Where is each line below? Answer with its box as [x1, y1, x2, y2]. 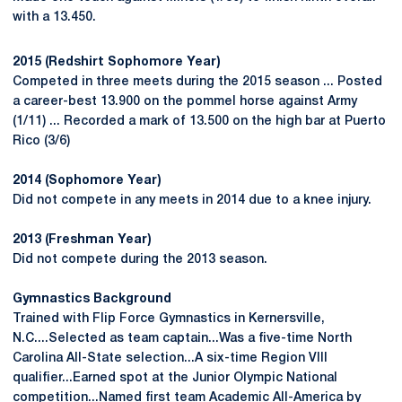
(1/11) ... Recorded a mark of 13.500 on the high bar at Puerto [13, 116, 386, 127]
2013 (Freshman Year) [13, 234, 152, 246]
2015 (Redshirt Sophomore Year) [13, 57, 221, 68]
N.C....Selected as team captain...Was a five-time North [13, 333, 352, 345]
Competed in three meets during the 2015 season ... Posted [13, 76, 382, 88]
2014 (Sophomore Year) [13, 175, 162, 187]
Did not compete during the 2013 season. [13, 254, 267, 266]
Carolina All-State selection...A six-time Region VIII [13, 353, 328, 364]
